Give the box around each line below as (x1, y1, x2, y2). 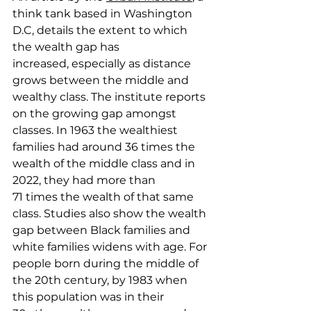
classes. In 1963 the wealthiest (12, 124, 180, 137)
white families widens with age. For (12, 240, 210, 254)
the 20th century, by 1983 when (12, 274, 190, 287)
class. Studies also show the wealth (12, 207, 209, 221)
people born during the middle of (12, 257, 201, 271)
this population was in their (12, 290, 167, 304)
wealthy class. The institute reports (12, 90, 208, 104)
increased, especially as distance (12, 57, 194, 71)
